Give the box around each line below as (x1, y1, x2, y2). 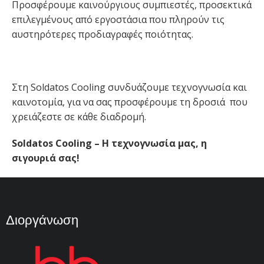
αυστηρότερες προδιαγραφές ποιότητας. (12, 28, 193, 41)
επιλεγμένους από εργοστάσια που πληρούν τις (12, 13, 225, 26)
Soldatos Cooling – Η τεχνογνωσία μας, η (12, 137, 207, 150)
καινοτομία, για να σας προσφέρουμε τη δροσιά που (12, 95, 247, 108)
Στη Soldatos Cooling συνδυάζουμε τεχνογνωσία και (12, 81, 247, 94)
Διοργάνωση (6, 212, 78, 228)
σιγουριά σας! (12, 151, 80, 164)
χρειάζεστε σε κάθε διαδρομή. (12, 110, 146, 123)
